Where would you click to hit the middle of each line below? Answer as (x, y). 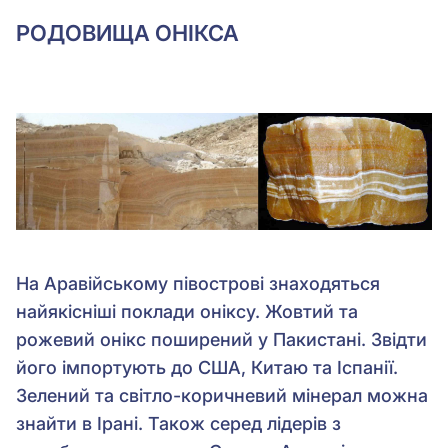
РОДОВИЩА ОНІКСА (127, 32)
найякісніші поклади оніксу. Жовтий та (187, 311)
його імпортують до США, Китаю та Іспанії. (207, 367)
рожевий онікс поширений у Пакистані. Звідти (221, 339)
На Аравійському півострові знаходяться (198, 283)
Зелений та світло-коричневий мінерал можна (222, 395)
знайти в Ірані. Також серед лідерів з (178, 423)
